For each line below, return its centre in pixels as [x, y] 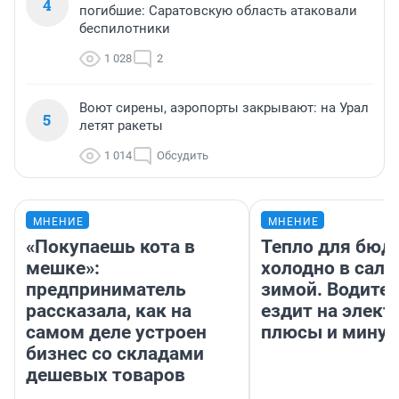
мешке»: [63, 268]
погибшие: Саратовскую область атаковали [218, 10]
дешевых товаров [106, 375]
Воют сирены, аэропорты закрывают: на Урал [224, 107]
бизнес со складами [115, 353]
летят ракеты [121, 125]
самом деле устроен [116, 332]
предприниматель [106, 289]
